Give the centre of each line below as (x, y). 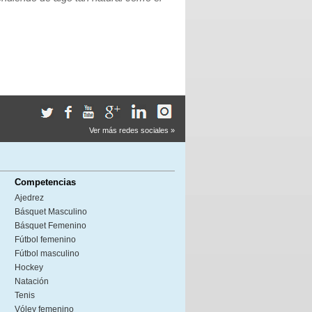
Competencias (45, 182)
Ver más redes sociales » (132, 130)
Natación (32, 281)
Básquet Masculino (51, 212)
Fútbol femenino (45, 240)
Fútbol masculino (47, 253)
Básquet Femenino (50, 226)
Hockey (29, 267)
